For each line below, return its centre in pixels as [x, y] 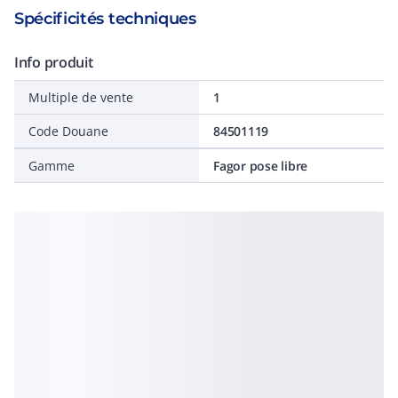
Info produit [54, 62]
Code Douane [68, 131]
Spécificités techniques [105, 19]
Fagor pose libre [260, 166]
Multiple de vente [81, 97]
